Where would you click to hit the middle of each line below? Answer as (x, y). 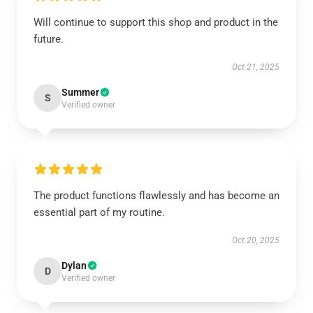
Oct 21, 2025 (256, 67)
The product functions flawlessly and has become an (156, 196)
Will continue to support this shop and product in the (156, 22)
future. (49, 39)
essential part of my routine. (99, 212)
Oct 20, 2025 (256, 240)
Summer (80, 92)
